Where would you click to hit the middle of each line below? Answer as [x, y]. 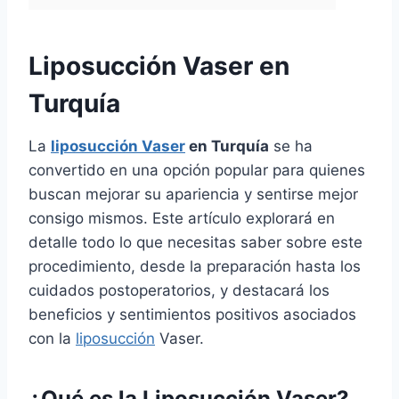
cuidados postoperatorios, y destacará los [179, 291]
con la [52, 339]
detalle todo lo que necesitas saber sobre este [195, 243]
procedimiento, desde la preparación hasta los [195, 267]
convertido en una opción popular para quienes [197, 171]
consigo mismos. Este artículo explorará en [182, 219]
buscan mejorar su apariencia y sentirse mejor [193, 195]
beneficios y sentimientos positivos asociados [192, 315]
